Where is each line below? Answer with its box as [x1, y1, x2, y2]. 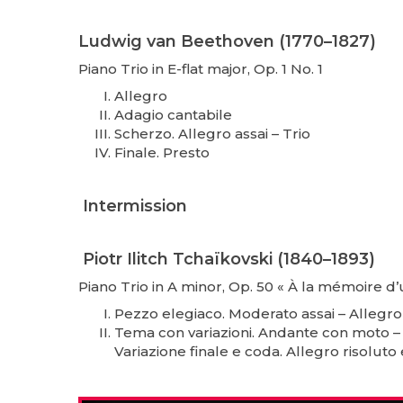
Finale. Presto [114, 143, 210, 161]
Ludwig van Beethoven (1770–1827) [78, 31, 376, 51]
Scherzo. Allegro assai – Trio [114, 124, 310, 142]
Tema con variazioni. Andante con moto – [114, 323, 400, 341]
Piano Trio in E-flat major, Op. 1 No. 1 [78, 59, 323, 77]
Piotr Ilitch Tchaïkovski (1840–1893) [78, 248, 375, 269]
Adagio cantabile [114, 105, 232, 123]
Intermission [78, 195, 187, 216]
